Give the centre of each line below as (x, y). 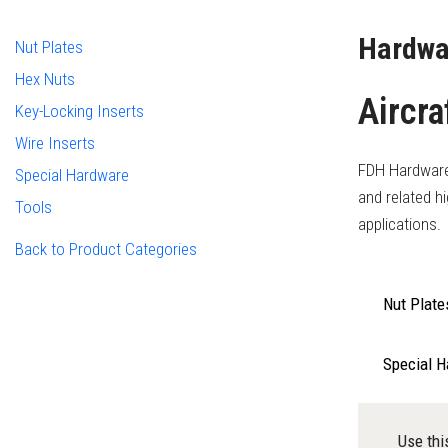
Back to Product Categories (106, 249)
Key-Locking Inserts (79, 111)
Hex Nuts (45, 79)
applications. (399, 224)
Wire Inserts (55, 143)
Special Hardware (72, 175)
